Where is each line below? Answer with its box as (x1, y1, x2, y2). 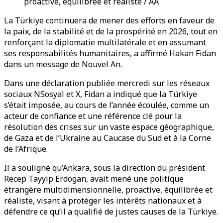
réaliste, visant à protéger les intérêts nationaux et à (4, 195, 202, 206)
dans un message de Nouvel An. (4, 59, 122, 70)
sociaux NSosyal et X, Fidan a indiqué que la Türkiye (4, 89, 197, 100)
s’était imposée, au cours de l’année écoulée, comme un (4, 100, 209, 111)
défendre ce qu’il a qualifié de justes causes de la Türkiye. (4, 206, 218, 217)
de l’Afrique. (4, 143, 48, 154)
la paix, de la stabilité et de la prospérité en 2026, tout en (4, 26, 218, 37)
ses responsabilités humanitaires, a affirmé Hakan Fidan (4, 48, 216, 59)
